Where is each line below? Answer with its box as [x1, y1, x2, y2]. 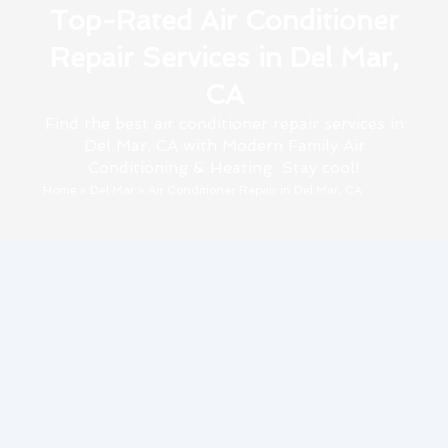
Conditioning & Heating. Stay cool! [88, 158, 360, 178]
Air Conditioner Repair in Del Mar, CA [147, 183, 362, 198]
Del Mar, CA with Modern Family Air [83, 136, 365, 156]
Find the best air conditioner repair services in [44, 114, 404, 134]
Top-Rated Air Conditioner [49, 5, 399, 37]
